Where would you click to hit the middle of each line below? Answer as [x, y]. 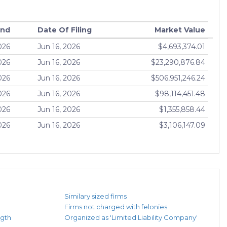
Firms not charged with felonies [116, 207]
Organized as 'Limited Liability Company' [131, 218]
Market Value [180, 30]
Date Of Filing [65, 30]
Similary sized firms [96, 196]
